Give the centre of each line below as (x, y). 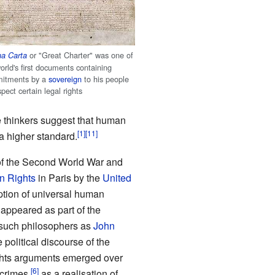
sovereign (65, 79)
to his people (106, 79)
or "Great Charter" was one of (80, 55)
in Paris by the (69, 178)
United (117, 178)
